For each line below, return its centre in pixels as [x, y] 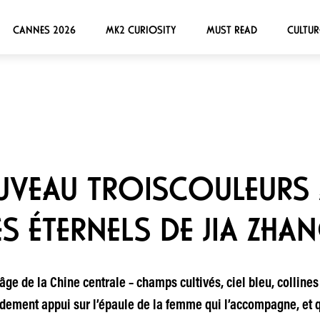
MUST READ [231, 30]
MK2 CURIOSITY [141, 30]
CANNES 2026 [44, 30]
